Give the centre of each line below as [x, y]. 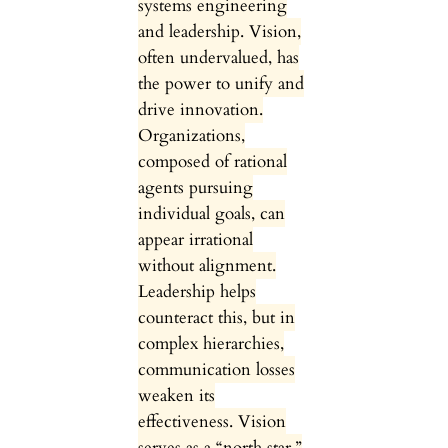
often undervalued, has [218, 58]
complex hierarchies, [210, 344]
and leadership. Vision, [219, 32]
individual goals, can [211, 214]
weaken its [176, 396]
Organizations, [191, 136]
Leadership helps [196, 292]
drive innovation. [200, 110]
